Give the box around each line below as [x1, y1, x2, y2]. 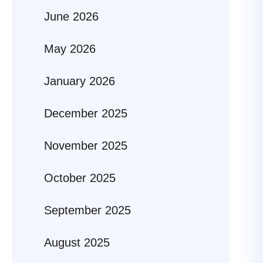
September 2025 [44, 204, 131, 217]
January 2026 [44, 75, 115, 88]
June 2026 [44, 10, 99, 23]
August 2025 [44, 236, 110, 249]
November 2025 [44, 139, 127, 153]
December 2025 [44, 107, 127, 120]
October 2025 [44, 171, 116, 185]
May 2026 [44, 42, 96, 56]
